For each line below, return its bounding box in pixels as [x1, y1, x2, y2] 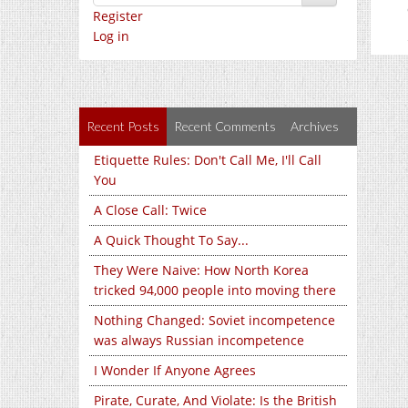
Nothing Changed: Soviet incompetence [94, 311, 335, 329]
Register [93, 7, 143, 25]
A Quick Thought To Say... [94, 231, 249, 249]
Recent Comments [174, 118, 276, 134]
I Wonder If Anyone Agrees [94, 362, 256, 379]
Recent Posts [87, 118, 159, 134]
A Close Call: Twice [94, 201, 207, 219]
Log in [93, 27, 129, 45]
